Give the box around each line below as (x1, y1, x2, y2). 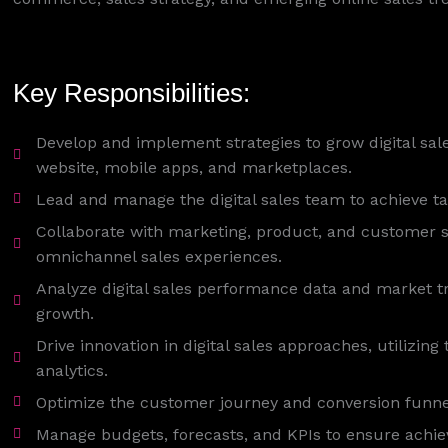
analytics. (35, 360, 108, 380)
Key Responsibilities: (13, 77, 251, 108)
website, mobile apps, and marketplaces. (35, 157, 352, 177)
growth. (35, 303, 94, 323)
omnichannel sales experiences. (35, 246, 282, 266)
